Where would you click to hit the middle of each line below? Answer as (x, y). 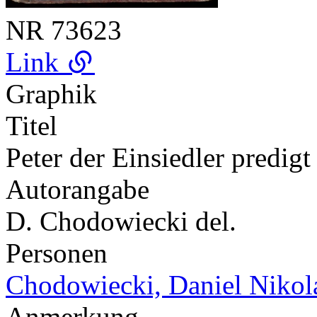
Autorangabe (77, 189)
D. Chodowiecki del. (121, 221)
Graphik (51, 93)
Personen (57, 253)
